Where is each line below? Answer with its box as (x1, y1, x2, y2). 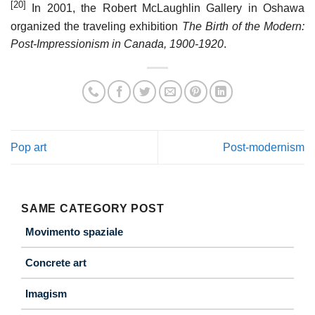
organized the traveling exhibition (11, 20, 182, 32)
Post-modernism (223, 141, 304, 153)
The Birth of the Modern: (181, 20, 304, 32)
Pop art (11, 141, 46, 153)
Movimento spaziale (25, 226, 123, 238)
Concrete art (25, 257, 86, 269)
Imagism (25, 288, 67, 300)
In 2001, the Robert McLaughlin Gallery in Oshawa (26, 2, 304, 15)
